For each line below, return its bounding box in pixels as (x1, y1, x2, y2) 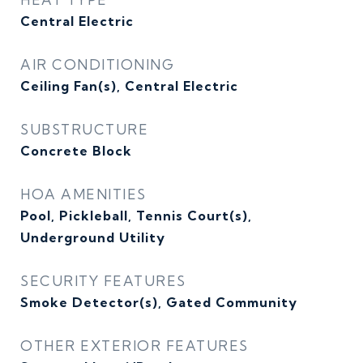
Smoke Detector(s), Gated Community (20, 294, 297, 310)
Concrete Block (20, 143, 132, 159)
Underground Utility (20, 229, 165, 246)
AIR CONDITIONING (20, 56, 174, 73)
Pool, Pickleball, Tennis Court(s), (20, 207, 252, 224)
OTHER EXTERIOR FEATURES (20, 337, 249, 354)
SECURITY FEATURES (20, 272, 186, 289)
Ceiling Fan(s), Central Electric (20, 78, 238, 94)
